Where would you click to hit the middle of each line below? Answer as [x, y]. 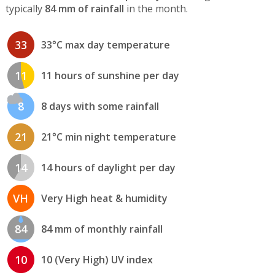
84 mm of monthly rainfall [102, 229]
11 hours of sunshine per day [110, 75]
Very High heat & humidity [104, 198]
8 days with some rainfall [100, 106]
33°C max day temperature [105, 45]
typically [25, 9]
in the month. [156, 9]
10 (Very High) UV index [97, 259]
